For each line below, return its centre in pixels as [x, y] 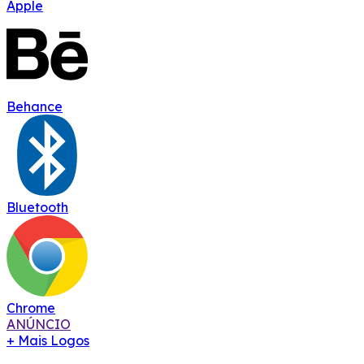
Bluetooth [37, 207]
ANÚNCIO [39, 324]
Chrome [31, 308]
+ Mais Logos [48, 340]
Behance [35, 106]
